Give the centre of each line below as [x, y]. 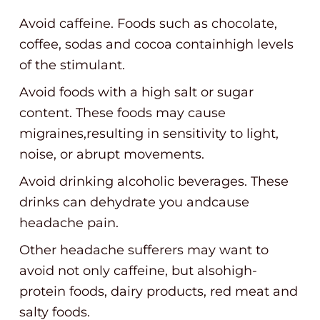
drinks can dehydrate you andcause [134, 202]
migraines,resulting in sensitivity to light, [149, 134]
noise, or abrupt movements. [112, 154]
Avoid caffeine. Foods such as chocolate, [148, 24]
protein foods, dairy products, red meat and [159, 291]
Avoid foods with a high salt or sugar [136, 92]
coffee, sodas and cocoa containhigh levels [156, 44]
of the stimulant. [72, 65]
